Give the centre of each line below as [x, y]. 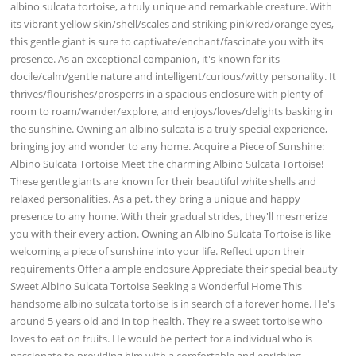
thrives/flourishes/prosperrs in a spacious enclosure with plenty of [167, 93]
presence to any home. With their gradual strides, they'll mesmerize [169, 216]
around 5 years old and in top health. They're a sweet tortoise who [167, 321]
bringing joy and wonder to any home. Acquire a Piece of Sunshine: [168, 146]
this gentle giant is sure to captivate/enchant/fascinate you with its [167, 41]
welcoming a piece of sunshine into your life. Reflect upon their [158, 251]
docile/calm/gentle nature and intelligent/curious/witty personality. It [174, 76]
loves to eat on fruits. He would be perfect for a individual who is [162, 338]
